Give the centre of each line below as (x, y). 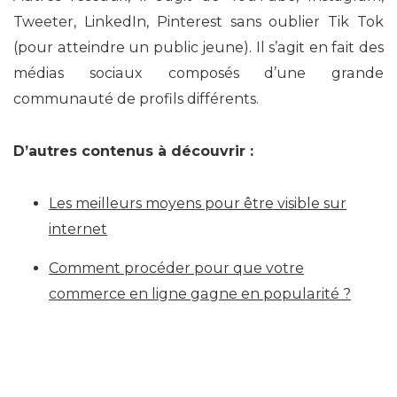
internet (78, 229)
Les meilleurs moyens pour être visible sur (198, 203)
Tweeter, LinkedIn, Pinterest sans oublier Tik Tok (198, 21)
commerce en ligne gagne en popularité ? (200, 293)
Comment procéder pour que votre (176, 268)
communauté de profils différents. (136, 98)
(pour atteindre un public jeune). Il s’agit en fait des (198, 47)
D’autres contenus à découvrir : (133, 151)
